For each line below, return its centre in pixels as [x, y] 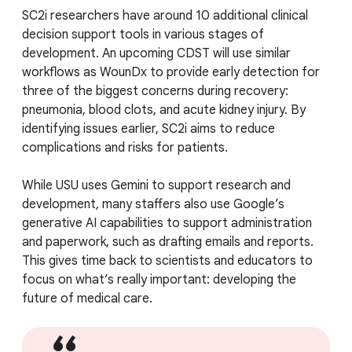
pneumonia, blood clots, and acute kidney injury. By [164, 110]
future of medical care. [87, 299]
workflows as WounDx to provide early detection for [171, 73]
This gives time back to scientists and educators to [167, 261]
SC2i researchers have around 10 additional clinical [165, 16]
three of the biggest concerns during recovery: [155, 92]
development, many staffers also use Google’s [153, 205]
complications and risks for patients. [125, 148]
